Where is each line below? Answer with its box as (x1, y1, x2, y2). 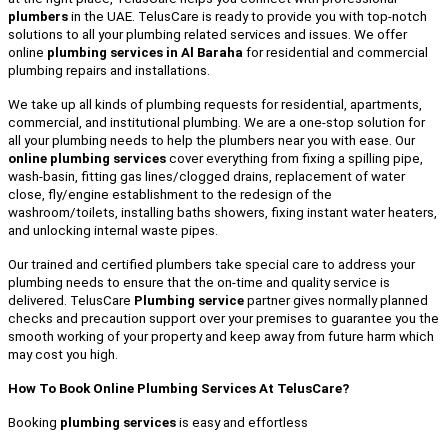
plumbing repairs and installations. (8, 63, 210, 79)
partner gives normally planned (244, 293, 428, 309)
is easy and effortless (179, 415, 308, 431)
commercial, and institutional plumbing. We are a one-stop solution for (8, 115, 425, 131)
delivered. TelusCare (8, 293, 134, 309)
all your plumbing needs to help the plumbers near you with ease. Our (8, 133, 415, 149)
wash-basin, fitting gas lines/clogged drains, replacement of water (8, 169, 405, 185)
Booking (8, 415, 60, 431)
